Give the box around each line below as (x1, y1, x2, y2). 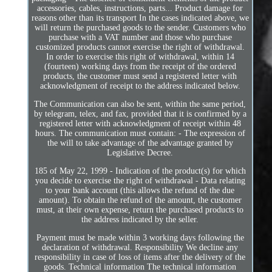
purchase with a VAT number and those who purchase (48, 33, 232, 42)
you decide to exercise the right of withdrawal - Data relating (35, 176, 245, 186)
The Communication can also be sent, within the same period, (34, 100, 246, 109)
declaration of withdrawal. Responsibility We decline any (42, 243, 239, 253)
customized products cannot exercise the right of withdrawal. (35, 42, 245, 52)
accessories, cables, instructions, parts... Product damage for (37, 4, 243, 13)
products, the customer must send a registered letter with (43, 72, 237, 81)
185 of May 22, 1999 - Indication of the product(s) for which (34, 166, 246, 176)
